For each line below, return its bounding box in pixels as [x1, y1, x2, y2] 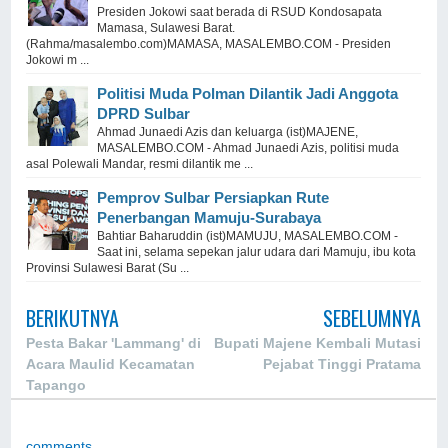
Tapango [26, 377, 87, 393]
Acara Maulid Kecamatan [26, 356, 196, 372]
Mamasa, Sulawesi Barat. [97, 21, 236, 35]
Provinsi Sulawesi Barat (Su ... [26, 261, 190, 275]
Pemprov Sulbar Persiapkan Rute [97, 189, 330, 206]
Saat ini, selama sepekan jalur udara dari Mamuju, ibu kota [97, 245, 417, 259]
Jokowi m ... [26, 53, 90, 67]
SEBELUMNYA [322, 303, 421, 333]
